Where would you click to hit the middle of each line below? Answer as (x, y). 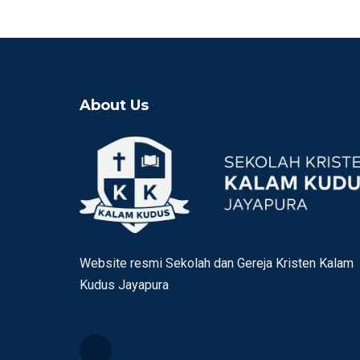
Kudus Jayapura (124, 285)
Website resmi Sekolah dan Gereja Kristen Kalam (217, 264)
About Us (114, 105)
